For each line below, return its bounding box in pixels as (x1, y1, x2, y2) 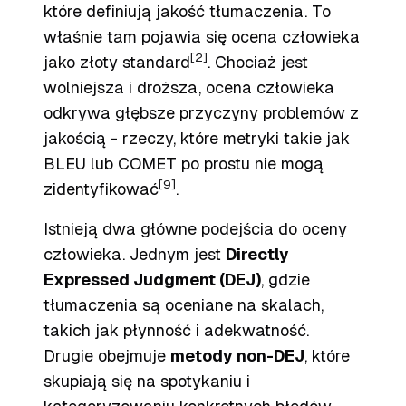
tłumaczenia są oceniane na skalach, (43, 295, 324, 314)
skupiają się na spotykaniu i (43, 372, 250, 391)
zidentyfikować (43, 179, 159, 198)
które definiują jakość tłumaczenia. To (43, 2, 331, 21)
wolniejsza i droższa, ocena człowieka (43, 78, 334, 97)
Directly (226, 245, 289, 264)
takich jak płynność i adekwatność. (43, 321, 309, 340)
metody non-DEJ (170, 346, 304, 365)
